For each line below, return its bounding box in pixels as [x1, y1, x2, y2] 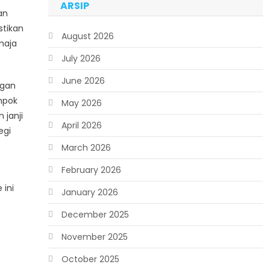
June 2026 [61, 75, 105, 87]
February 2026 [61, 164, 121, 176]
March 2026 [61, 142, 111, 154]
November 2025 [61, 231, 128, 243]
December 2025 [61, 209, 129, 221]
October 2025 [61, 253, 119, 265]
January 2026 [61, 186, 118, 198]
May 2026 [61, 97, 102, 109]
